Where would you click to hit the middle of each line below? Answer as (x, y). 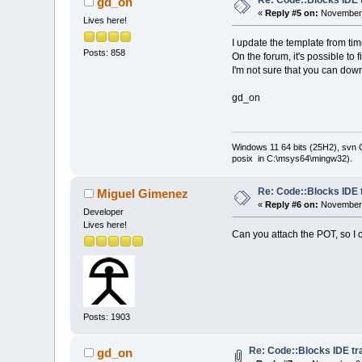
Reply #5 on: (292, 13)
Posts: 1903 (107, 316)
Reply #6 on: (292, 204)
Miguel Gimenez (142, 193)
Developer (104, 211)
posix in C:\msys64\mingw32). (292, 158)
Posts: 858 (105, 52)
